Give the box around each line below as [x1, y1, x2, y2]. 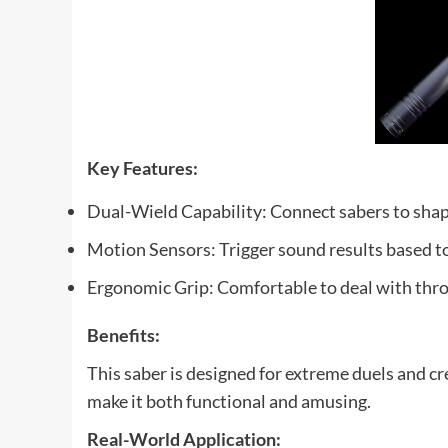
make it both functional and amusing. [87, 389, 371, 412]
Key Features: [87, 156, 198, 179]
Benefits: [87, 323, 160, 346]
